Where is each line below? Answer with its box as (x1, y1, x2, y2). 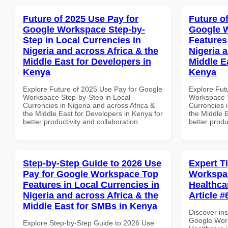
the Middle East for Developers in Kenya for (23, 109, 163, 118)
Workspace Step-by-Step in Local (23, 93, 130, 101)
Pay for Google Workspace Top (23, 168, 158, 179)
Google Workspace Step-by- (23, 24, 145, 35)
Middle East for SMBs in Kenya (23, 201, 157, 211)
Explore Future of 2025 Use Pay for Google (23, 84, 162, 93)
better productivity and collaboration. (23, 117, 140, 126)
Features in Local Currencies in (23, 179, 159, 190)
